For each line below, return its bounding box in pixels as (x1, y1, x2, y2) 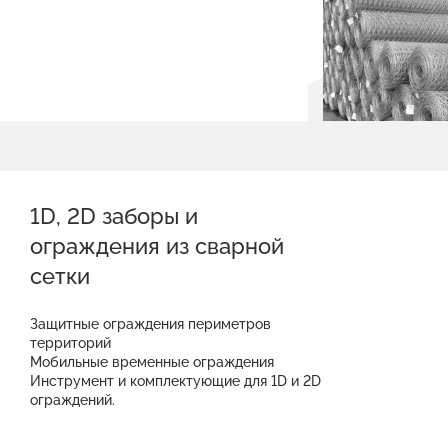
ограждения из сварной (30, 233, 284, 259)
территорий (30, 335, 111, 351)
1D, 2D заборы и (30, 203, 198, 229)
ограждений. (30, 392, 115, 408)
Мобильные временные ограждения (30, 354, 274, 370)
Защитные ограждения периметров (30, 316, 271, 332)
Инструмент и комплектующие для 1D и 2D (30, 373, 321, 389)
